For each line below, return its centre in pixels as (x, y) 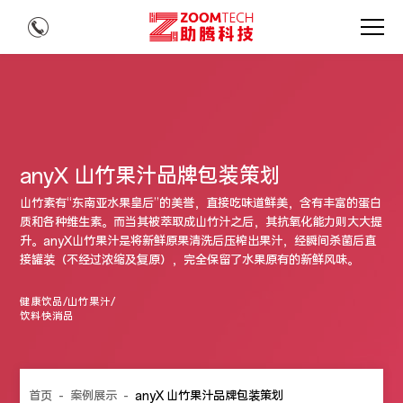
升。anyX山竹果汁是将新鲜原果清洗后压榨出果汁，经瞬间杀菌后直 (198, 242)
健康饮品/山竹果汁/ (68, 302)
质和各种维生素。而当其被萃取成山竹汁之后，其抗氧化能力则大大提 (201, 223)
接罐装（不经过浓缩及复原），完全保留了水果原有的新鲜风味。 (190, 260)
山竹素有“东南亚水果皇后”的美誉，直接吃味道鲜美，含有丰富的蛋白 (201, 204)
